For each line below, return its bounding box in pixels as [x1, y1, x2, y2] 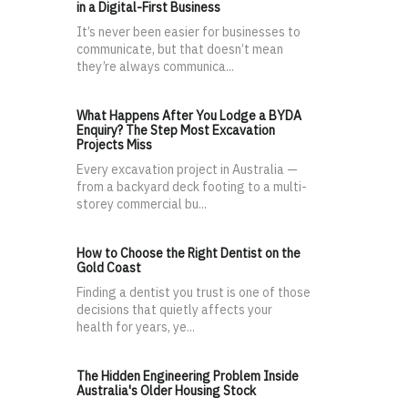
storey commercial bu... [76, 196, 207, 213]
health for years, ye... [76, 319, 195, 336]
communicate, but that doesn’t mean [76, 41, 283, 58]
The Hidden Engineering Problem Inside [76, 368, 299, 385]
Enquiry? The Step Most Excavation [76, 122, 275, 139]
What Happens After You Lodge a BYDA [76, 107, 301, 125]
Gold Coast [76, 260, 141, 277]
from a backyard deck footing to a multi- [76, 178, 307, 196]
